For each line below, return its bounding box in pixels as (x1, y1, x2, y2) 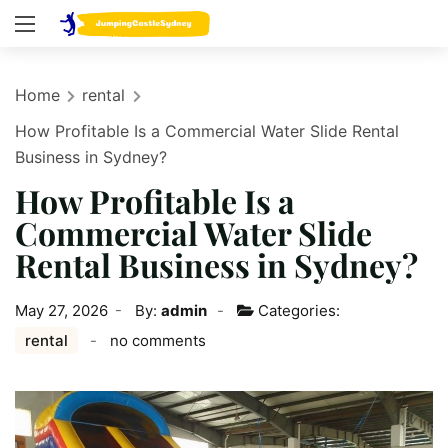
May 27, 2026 (15, 300, 108, 320)
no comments (110, 330, 206, 350)
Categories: (254, 300, 340, 320)
